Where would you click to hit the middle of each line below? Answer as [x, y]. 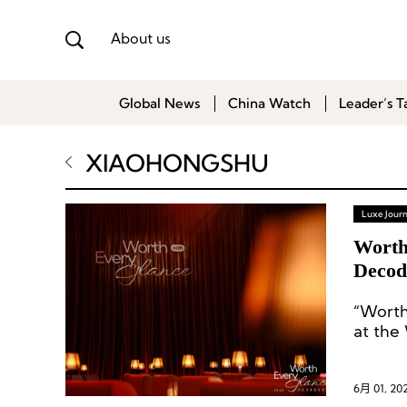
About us [141, 40]
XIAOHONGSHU [177, 163]
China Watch [269, 103]
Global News [159, 103]
